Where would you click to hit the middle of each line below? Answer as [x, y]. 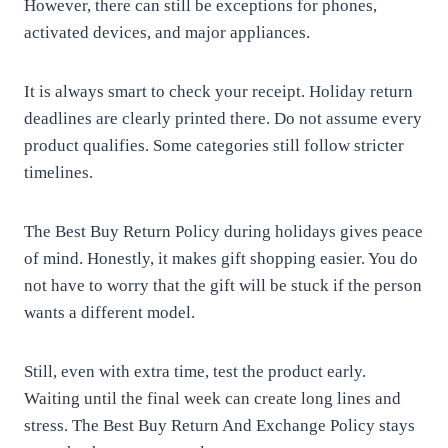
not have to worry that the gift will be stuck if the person [223, 285]
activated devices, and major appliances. [167, 32]
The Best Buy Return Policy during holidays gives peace [223, 231]
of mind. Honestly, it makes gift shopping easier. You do [221, 258]
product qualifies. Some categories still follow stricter [214, 145]
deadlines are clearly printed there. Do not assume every [223, 118]
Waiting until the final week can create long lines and [212, 398]
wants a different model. [109, 312]
